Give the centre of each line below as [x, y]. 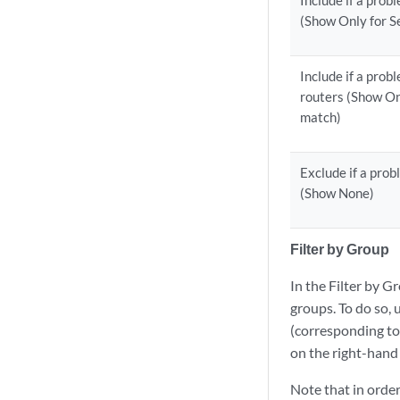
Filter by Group [340, 249]
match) [321, 117]
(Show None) [337, 193]
